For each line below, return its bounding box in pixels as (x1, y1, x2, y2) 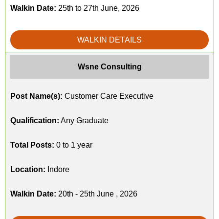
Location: (10, 165, 45, 174)
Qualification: (10, 116, 59, 125)
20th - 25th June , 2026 (56, 190, 137, 198)
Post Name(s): (10, 92, 63, 100)
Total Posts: (10, 141, 54, 149)
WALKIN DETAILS (77, 36, 142, 44)
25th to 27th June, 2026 (56, 4, 139, 12)
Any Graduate (59, 116, 109, 125)
